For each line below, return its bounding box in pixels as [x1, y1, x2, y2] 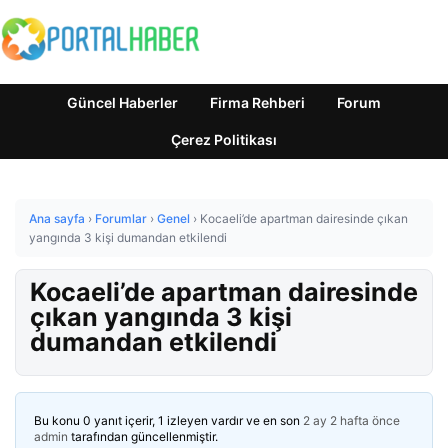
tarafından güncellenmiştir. [68, 429, 218, 444]
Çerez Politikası [171, 131, 277, 148]
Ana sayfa [29, 211, 85, 226]
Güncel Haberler [67, 94, 178, 111]
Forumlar [95, 211, 147, 226]
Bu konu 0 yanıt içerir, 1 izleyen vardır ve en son [34, 413, 303, 428]
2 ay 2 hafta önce [303, 413, 400, 428]
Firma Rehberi [210, 94, 305, 111]
